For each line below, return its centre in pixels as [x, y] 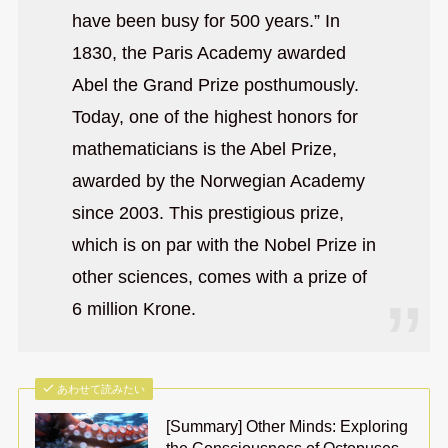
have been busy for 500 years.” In [205, 21]
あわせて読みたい [101, 389]
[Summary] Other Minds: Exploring [287, 426]
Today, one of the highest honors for [214, 117]
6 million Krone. [133, 309]
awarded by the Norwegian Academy [218, 181]
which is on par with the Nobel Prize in [223, 245]
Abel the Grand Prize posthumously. [215, 85]
